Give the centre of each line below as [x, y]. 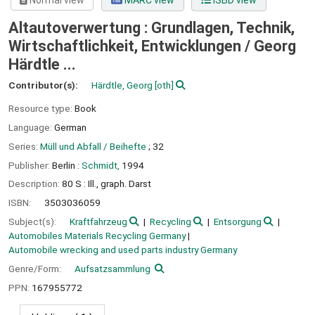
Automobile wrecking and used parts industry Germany [123, 249]
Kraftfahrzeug [98, 221]
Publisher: [30, 165]
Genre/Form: [36, 268]
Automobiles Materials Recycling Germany [97, 235]
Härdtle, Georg [122, 85]
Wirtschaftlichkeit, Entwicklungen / [131, 46]
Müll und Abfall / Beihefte [93, 146]
